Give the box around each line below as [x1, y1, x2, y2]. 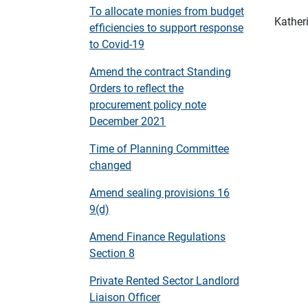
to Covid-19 [89, 36, 144, 51]
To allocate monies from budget [89, 3, 244, 18]
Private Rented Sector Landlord [89, 273, 239, 287]
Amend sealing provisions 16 [89, 185, 230, 199]
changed [89, 157, 131, 172]
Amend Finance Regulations [89, 229, 225, 243]
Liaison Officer [89, 289, 160, 304]
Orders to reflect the [89, 80, 184, 95]
